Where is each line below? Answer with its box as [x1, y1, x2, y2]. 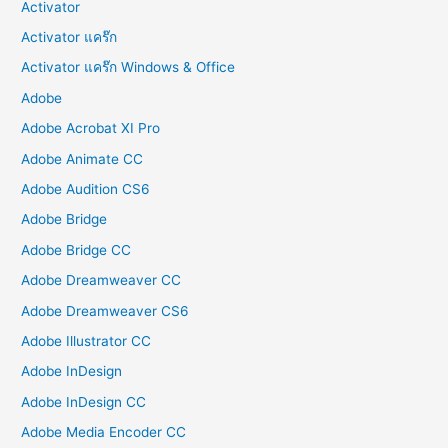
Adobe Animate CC [21, 150, 144, 167]
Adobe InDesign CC [21, 393, 147, 410]
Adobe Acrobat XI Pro [21, 120, 161, 137]
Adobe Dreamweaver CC [21, 272, 182, 289]
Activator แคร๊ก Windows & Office [21, 59, 236, 76]
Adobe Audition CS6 [21, 180, 151, 197]
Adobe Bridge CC [21, 241, 132, 258]
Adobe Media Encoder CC [21, 424, 187, 441]
